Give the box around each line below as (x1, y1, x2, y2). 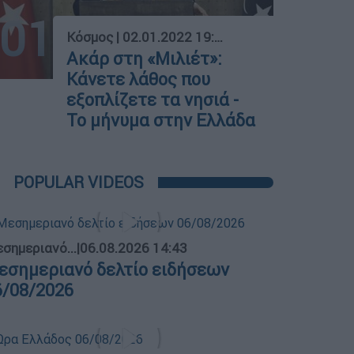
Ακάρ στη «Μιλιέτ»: (66, 48, 223, 70)
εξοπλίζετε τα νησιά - (66, 89, 239, 111)
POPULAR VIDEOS (13, 172, 145, 193)
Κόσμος (66, 28, 114, 47)
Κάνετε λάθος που (66, 69, 211, 91)
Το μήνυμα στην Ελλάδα (66, 110, 256, 132)
